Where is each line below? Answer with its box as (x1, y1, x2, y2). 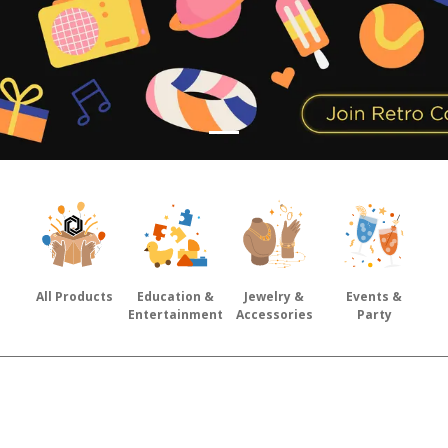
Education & (137, 288, 214, 305)
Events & (346, 288, 402, 305)
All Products (35, 288, 113, 305)
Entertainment (128, 306, 223, 323)
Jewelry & (244, 288, 304, 305)
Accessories (235, 306, 313, 323)
